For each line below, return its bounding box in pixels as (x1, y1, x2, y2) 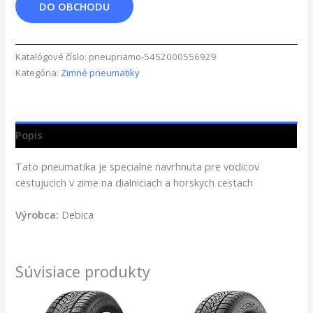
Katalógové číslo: (15, 50, 89, 64)
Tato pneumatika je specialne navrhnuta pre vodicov (15, 159, 260, 173)
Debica (59, 207, 94, 221)
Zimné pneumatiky (61, 66, 140, 80)
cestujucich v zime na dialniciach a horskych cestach (15, 175, 254, 189)
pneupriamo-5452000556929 (89, 50, 217, 64)
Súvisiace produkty (15, 261, 151, 282)
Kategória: (15, 66, 61, 80)
